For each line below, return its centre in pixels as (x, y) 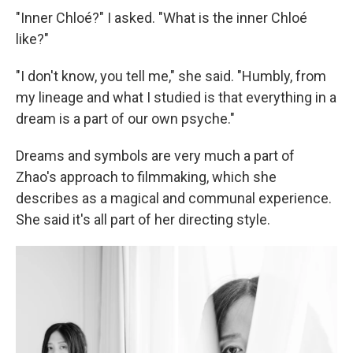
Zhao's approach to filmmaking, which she (146, 177)
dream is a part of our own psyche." (125, 119)
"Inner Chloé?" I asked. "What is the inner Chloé (162, 18)
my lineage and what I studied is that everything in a (176, 97)
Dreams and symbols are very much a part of (155, 156)
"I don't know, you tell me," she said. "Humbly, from (171, 76)
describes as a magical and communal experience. (174, 198)
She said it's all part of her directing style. (143, 219)
